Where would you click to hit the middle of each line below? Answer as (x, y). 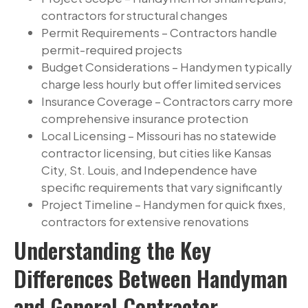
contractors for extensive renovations (145, 222)
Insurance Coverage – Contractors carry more (167, 101)
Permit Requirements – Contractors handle (159, 33)
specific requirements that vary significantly (162, 187)
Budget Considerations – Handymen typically (167, 67)
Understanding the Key (112, 250)
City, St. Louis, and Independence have (149, 170)
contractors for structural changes (134, 15)
